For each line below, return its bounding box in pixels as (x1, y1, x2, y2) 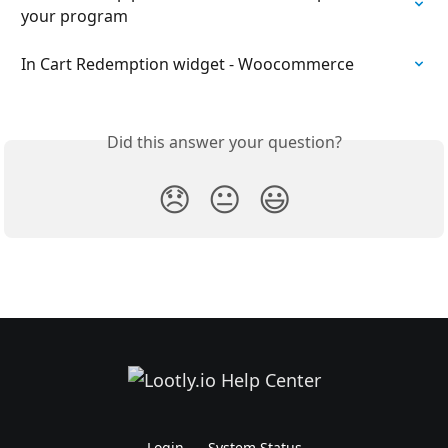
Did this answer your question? (106, 130, 342, 153)
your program (21, 4, 128, 27)
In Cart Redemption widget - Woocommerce (21, 52, 354, 75)
